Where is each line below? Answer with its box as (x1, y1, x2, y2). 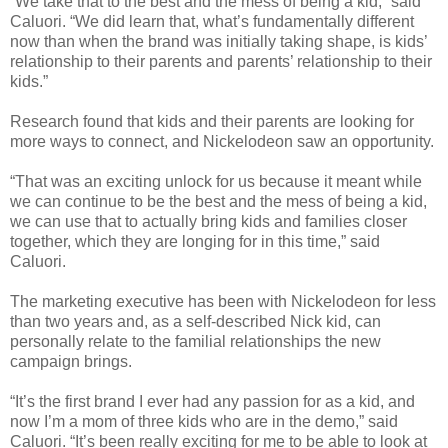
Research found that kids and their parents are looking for (10, 112, 414, 130)
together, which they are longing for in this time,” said (10, 232, 380, 250)
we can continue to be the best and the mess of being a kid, (10, 192, 427, 210)
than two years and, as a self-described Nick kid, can (10, 312, 381, 330)
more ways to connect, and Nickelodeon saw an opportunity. (10, 132, 434, 150)
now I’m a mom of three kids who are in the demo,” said (10, 412, 398, 430)
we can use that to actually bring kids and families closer (10, 212, 407, 230)
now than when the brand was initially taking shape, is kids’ (10, 32, 427, 50)
